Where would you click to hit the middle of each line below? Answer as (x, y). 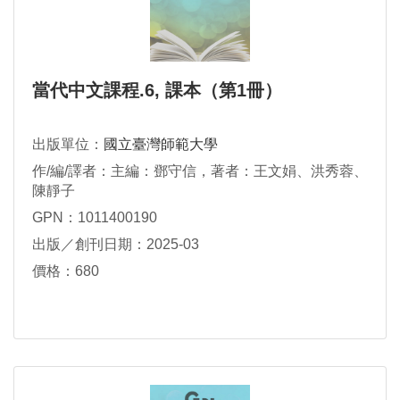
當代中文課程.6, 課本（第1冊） (157, 91)
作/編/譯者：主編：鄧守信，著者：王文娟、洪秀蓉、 (200, 171)
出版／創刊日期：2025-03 (116, 244)
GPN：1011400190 (95, 217)
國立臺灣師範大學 (161, 145)
